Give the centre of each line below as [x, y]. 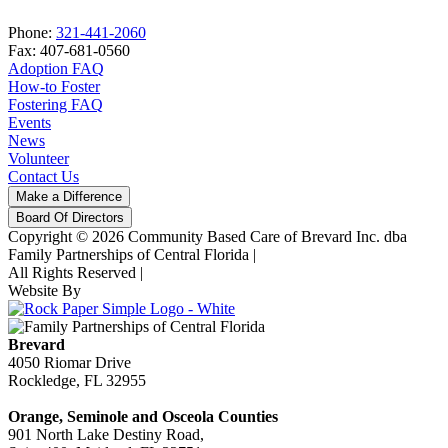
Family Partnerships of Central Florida [130, 254]
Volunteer [38, 158]
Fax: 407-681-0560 [69, 50]
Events [29, 122]
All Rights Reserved [74, 272]
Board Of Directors [70, 217]
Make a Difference [69, 196]
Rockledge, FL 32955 [77, 380]
